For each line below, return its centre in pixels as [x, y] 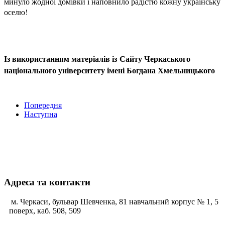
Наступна [41, 115]
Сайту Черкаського [155, 59]
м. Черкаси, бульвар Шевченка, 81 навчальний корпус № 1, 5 [114, 201]
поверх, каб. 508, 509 [45, 210]
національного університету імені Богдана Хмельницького [109, 70]
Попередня [43, 105]
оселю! [16, 12]
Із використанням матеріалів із [62, 59]
